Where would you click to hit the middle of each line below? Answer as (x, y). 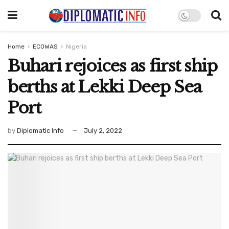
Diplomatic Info (40, 130)
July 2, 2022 (103, 130)
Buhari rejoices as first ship (112, 66)
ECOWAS (45, 47)
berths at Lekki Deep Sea (105, 87)
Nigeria (76, 47)
